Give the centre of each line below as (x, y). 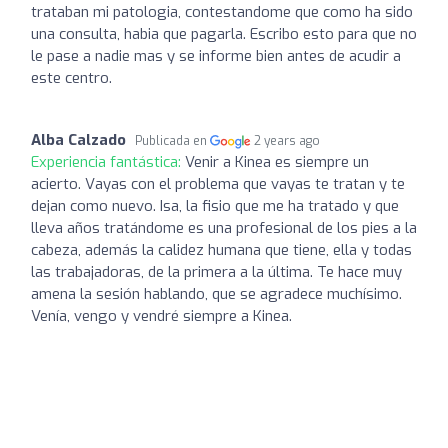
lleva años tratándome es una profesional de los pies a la (224, 227)
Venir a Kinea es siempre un (277, 161)
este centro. (71, 77)
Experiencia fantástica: (108, 161)
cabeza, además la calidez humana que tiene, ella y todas (221, 249)
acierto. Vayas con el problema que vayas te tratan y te (218, 183)
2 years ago (287, 140)
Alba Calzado (78, 139)
